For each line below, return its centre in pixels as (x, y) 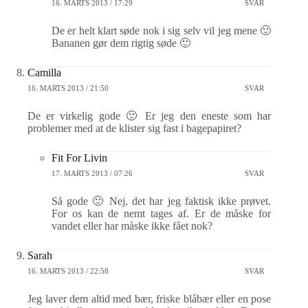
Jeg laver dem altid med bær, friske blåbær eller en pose (150, 299)
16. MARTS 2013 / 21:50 (68, 88)
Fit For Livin (79, 158)
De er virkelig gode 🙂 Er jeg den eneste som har (150, 116)
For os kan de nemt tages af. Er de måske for (162, 213)
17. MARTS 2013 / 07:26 (92, 173)
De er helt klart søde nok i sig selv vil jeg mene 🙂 (162, 31)
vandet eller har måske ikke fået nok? (132, 226)
